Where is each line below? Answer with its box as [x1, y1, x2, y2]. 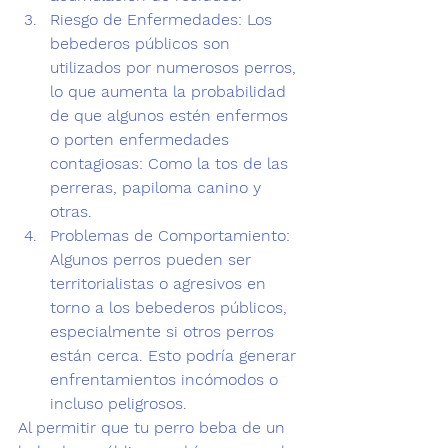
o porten [50, 130, 119, 149]
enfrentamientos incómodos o [50, 370, 283, 389]
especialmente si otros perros [50, 322, 279, 341]
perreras [50, 178, 113, 197]
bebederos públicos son [50, 34, 235, 53]
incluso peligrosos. [50, 394, 197, 413]
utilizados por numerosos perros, [50, 58, 301, 77]
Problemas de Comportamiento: [50, 226, 290, 245]
